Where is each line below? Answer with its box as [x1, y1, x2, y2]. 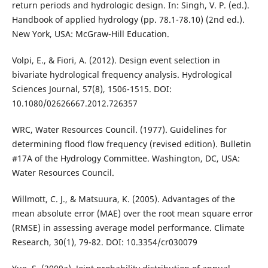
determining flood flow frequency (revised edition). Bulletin [11, 138, 251, 150]
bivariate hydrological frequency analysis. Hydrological [11, 69, 232, 81]
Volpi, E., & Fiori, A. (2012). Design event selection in [11, 54, 220, 66]
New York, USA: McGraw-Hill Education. [11, 28, 169, 40]
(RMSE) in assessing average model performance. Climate [11, 222, 245, 234]
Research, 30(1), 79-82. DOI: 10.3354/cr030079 [11, 236, 197, 248]
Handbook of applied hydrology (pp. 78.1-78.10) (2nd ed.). [11, 14, 245, 26]
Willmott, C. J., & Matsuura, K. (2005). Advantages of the [11, 193, 235, 205]
